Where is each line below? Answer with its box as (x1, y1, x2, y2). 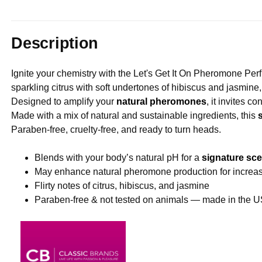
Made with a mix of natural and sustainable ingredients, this (11, 111, 258, 121)
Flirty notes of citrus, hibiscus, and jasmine (35, 181, 210, 191)
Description (11, 33, 99, 52)
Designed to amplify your (11, 96, 117, 107)
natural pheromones (116, 96, 207, 107)
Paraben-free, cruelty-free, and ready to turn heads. (11, 125, 222, 135)
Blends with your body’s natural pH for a (35, 153, 202, 163)
